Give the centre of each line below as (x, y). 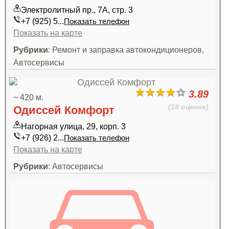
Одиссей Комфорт (64, 110)
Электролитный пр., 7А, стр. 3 (77, 10)
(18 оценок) (188, 107)
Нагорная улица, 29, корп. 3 (74, 126)
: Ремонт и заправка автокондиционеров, (126, 50)
